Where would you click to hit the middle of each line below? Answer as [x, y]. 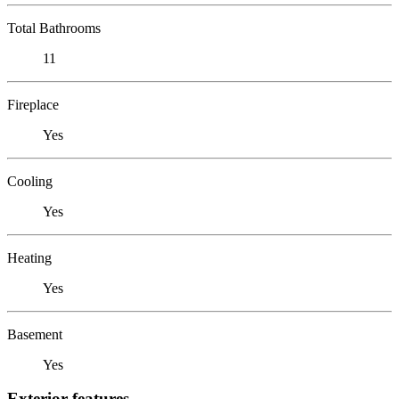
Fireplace [33, 104]
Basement [35, 334]
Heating [29, 257]
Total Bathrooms [54, 28]
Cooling [30, 181]
